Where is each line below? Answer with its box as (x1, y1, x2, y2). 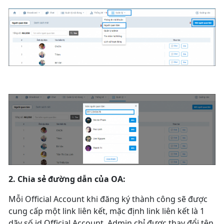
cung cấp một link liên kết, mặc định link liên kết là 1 (8, 205, 204, 217)
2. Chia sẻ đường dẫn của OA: (8, 173, 125, 185)
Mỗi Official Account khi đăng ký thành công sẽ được (8, 193, 207, 205)
